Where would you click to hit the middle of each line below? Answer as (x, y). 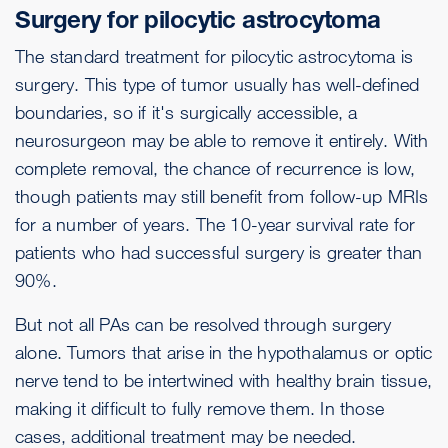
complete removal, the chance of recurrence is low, (215, 168)
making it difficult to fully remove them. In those (200, 408)
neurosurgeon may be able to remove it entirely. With (222, 140)
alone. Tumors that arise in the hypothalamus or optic (224, 352)
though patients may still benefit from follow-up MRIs (222, 196)
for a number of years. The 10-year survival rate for (215, 224)
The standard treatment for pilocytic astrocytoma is (214, 56)
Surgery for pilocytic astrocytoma (198, 20)
